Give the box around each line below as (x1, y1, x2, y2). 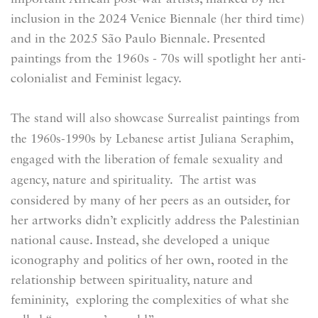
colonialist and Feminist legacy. (11, 72, 189, 85)
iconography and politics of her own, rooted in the (11, 254, 288, 267)
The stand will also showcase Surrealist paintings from (11, 113, 300, 125)
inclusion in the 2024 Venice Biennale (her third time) (11, 13, 305, 26)
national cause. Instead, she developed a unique (11, 234, 270, 247)
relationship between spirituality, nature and (11, 274, 253, 287)
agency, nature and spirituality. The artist (11, 175, 231, 187)
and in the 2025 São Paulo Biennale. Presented (11, 33, 265, 45)
